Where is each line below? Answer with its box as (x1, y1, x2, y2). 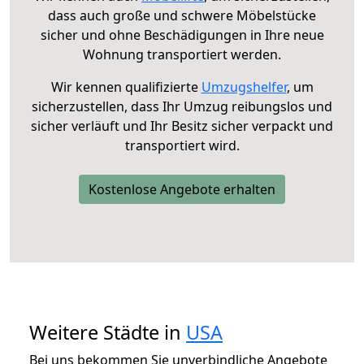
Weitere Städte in (29, 318, 186, 345)
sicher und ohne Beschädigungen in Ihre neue (40, 25, 324, 44)
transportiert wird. (124, 136, 240, 154)
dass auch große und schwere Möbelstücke (48, 6, 316, 24)
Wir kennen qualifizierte (50, 77, 201, 96)
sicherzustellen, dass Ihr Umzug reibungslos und (32, 97, 332, 115)
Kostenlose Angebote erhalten (89, 180, 275, 198)
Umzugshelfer (201, 77, 287, 96)
